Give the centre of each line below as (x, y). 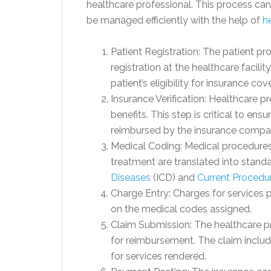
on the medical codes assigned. (181, 209)
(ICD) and (174, 177)
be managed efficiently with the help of (175, 20)
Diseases (131, 177)
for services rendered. (158, 256)
